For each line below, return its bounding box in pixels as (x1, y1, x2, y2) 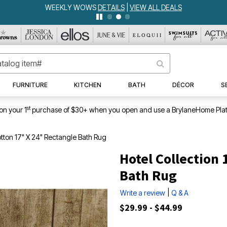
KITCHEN (74, 81, 102, 89)
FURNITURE (12, 81, 48, 89)
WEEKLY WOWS (45, 3, 98, 12)
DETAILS (98, 3, 125, 12)
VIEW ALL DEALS (130, 3, 182, 12)
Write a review (120, 188, 165, 197)
